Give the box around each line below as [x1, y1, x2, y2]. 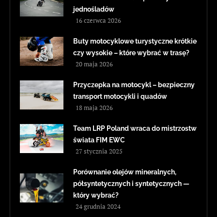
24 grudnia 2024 [76, 202, 121, 211]
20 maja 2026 [76, 60, 113, 69]
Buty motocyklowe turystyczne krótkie [73, 37, 197, 46]
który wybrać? [73, 191, 119, 200]
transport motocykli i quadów [73, 93, 167, 101]
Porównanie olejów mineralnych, [73, 168, 176, 176]
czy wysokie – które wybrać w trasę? [73, 49, 189, 57]
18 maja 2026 [76, 103, 113, 112]
